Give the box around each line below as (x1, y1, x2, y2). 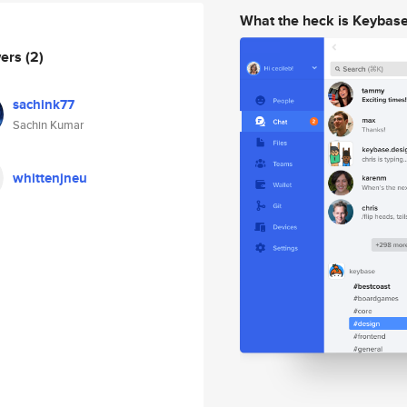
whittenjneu (13, 168, 87, 188)
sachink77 (13, 94, 74, 114)
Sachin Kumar (13, 116, 84, 134)
